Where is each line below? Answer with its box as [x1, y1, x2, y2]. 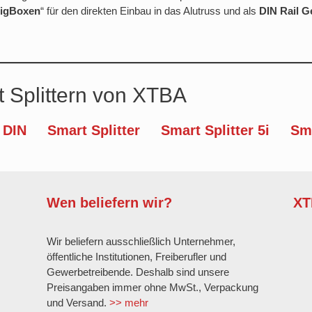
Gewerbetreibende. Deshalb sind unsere [46, 265, 229, 278]
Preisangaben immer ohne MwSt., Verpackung [46, 281, 258, 293]
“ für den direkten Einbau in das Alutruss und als [40, 4, 259, 17]
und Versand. [46, 296, 109, 309]
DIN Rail [259, 4, 299, 17]
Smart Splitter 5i [160, 122, 270, 138]
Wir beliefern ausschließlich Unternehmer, [46, 235, 235, 247]
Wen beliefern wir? [46, 194, 172, 210]
